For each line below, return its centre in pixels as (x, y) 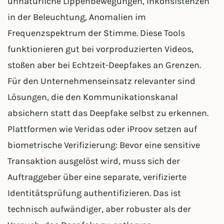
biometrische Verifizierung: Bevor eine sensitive (104, 145)
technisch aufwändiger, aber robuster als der (99, 209)
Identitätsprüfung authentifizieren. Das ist (94, 193)
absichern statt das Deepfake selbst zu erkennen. (108, 113)
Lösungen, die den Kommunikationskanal (93, 97)
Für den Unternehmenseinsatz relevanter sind (101, 81)
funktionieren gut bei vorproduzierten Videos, (100, 49)
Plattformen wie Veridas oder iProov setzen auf (102, 129)
